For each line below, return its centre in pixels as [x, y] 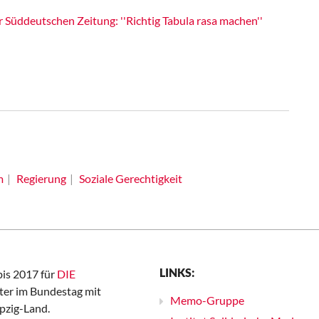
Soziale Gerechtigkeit [130, 178]
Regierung [41, 178]
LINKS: [177, 272]
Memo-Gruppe [207, 300]
